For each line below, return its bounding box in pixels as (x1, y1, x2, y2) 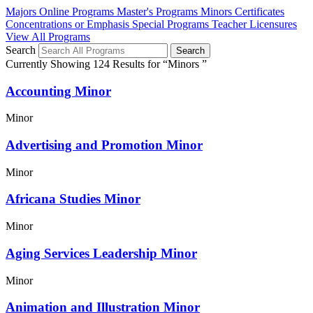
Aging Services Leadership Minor (6, 245, 197, 261)
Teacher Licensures (212, 17, 297, 30)
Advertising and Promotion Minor (6, 138, 203, 153)
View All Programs (6, 30, 90, 43)
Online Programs (39, 5, 114, 17)
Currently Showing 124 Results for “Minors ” (6, 57, 207, 70)
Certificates (235, 5, 284, 17)
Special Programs (132, 17, 209, 30)
